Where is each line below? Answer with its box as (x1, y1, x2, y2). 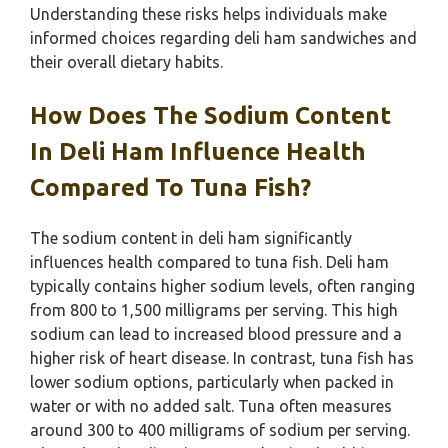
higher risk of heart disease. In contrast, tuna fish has (30, 349, 414, 367)
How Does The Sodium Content (30, 102, 391, 129)
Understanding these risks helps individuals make (30, 5, 387, 23)
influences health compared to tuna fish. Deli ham (30, 253, 389, 271)
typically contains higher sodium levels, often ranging (30, 277, 415, 295)
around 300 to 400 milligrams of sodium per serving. (30, 421, 410, 439)
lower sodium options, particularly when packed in (30, 373, 394, 391)
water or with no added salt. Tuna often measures (30, 397, 392, 415)
